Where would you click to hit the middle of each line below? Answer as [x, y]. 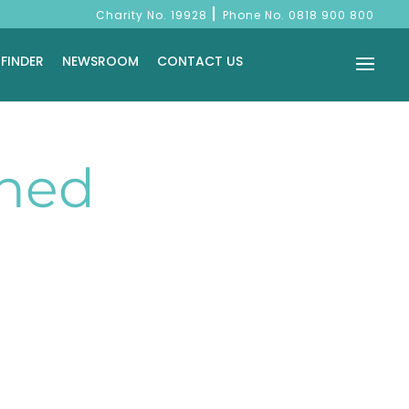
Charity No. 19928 [153, 15]
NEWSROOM [100, 61]
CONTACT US [199, 61]
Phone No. [256, 15]
